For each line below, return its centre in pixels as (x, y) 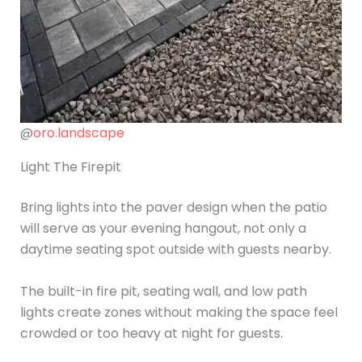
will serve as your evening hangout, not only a (163, 229)
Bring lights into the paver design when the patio (173, 208)
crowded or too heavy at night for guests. (151, 333)
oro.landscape (78, 133)
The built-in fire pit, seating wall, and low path (163, 291)
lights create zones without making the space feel (179, 312)
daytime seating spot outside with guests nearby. (175, 250)
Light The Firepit (70, 167)
